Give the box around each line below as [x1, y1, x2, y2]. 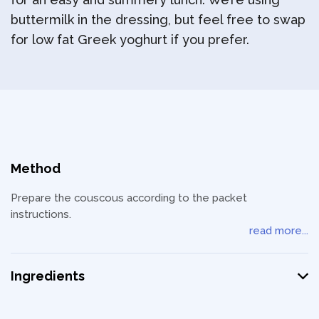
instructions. [11, 207, 71, 221]
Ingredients [11, 268, 85, 284]
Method [11, 160, 61, 176]
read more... [249, 224, 308, 237]
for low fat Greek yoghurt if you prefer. [11, 31, 249, 47]
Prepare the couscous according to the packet [11, 191, 247, 204]
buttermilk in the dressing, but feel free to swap [11, 11, 305, 27]
